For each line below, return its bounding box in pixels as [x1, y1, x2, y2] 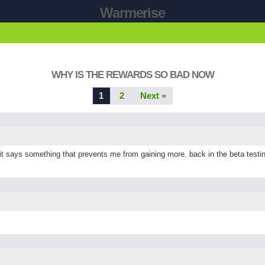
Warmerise [100, 5, 165, 21]
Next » [140, 91, 166, 101]
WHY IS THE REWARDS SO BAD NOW [51, 69, 214, 80]
